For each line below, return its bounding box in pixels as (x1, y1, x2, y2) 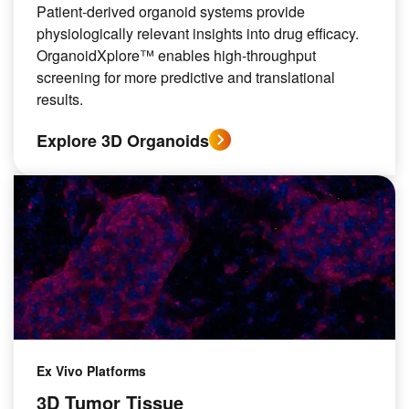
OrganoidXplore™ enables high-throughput (37, 45, 316, 66)
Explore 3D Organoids (37, 129, 209, 152)
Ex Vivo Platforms (37, 362, 146, 380)
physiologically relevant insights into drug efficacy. (37, 23, 359, 44)
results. (37, 89, 83, 110)
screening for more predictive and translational (37, 67, 335, 88)
